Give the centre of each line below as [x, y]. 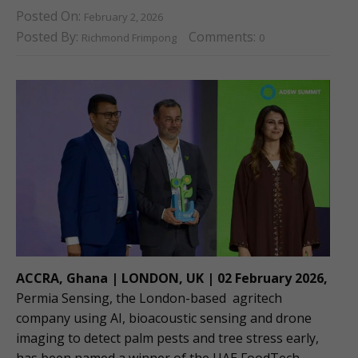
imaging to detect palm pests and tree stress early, [167, 338]
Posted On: [50, 16]
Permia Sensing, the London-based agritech [149, 298]
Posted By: [49, 37]
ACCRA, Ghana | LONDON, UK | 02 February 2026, [172, 278]
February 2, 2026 [123, 16]
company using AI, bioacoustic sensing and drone [164, 318]
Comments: [224, 37]
